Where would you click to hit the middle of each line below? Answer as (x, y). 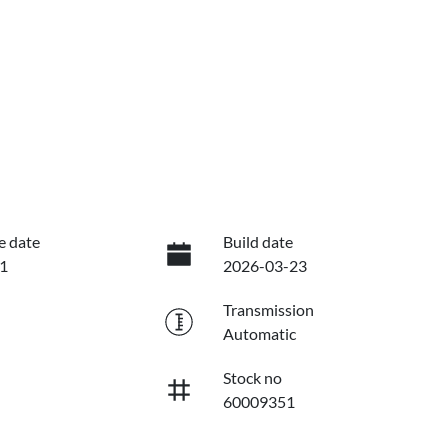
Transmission (268, 310)
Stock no (252, 378)
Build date (257, 242)
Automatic (259, 334)
